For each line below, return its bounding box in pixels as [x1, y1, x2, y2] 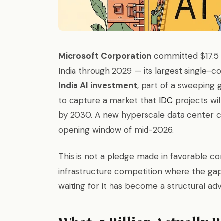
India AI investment [58, 80, 137, 91]
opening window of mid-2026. [58, 124, 174, 135]
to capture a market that [58, 95, 159, 106]
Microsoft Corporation [58, 50, 151, 61]
